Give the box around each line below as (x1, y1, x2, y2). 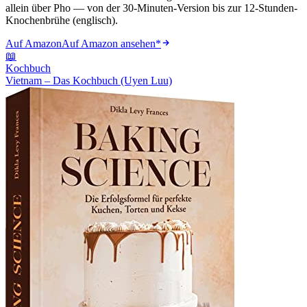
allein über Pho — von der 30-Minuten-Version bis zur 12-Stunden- (5, 2, 297, 14)
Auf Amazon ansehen (62, 38, 156, 50)
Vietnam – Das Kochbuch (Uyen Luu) (5, 75, 172, 87)
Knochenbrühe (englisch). (5, 14, 118, 27)
